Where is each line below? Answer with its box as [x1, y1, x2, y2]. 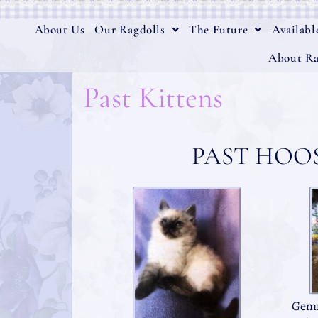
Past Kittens [83, 79, 223, 116]
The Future [189, 22, 248, 37]
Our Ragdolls [94, 22, 165, 37]
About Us [34, 22, 85, 37]
